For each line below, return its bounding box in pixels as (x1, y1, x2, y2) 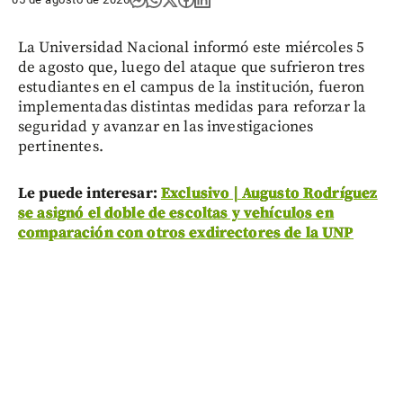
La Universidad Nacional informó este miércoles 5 (18, 37, 365, 58)
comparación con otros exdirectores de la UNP (18, 222, 354, 243)
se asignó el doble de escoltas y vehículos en (18, 202, 334, 223)
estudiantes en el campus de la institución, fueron (18, 76, 365, 97)
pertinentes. (18, 136, 103, 157)
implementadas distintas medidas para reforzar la (18, 96, 367, 117)
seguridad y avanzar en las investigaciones (18, 116, 314, 137)
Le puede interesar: (18, 183, 161, 203)
